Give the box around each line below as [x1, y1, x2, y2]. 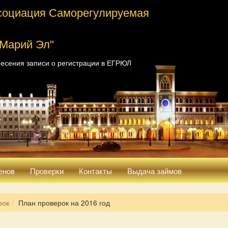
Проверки [30, 165, 64, 176]
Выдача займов [127, 165, 182, 176]
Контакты [79, 165, 112, 176]
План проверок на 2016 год [18, 197, 110, 208]
